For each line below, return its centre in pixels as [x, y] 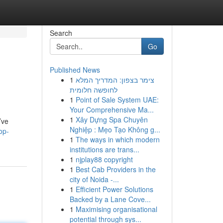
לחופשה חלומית [93, 90]
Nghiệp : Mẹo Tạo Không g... [115, 129]
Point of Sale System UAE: [117, 100]
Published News [75, 70]
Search [61, 33]
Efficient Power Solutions [114, 189]
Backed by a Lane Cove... [110, 199]
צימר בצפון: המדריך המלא [115, 80]
